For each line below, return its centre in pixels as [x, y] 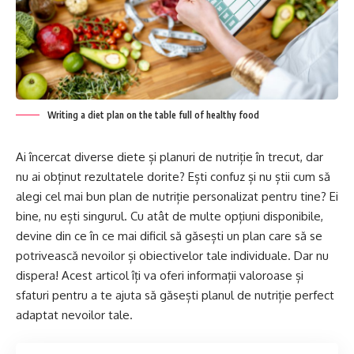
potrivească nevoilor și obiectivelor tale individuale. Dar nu [172, 256]
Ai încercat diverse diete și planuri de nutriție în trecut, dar [169, 157]
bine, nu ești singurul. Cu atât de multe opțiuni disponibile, [169, 217]
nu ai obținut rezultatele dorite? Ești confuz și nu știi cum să [173, 177]
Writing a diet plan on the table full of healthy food [153, 115]
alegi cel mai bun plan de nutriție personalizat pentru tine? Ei [177, 197]
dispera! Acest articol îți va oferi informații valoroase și [160, 276]
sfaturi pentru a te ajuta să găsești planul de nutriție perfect [175, 296]
